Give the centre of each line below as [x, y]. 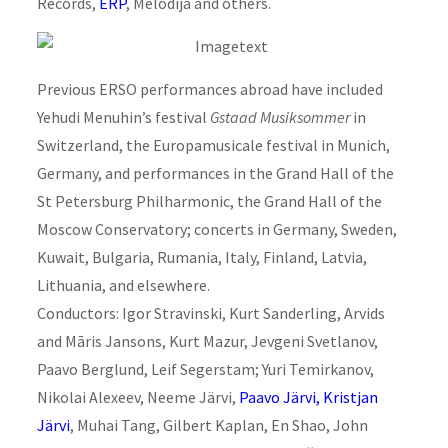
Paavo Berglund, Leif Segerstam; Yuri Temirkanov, [205, 368]
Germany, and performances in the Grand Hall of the [215, 172]
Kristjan [350, 396]
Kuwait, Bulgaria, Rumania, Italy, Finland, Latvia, [201, 256]
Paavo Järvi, [279, 396]
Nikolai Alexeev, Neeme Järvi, [137, 396]
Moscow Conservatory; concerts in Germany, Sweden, [216, 228]
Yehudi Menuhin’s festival [123, 116]
